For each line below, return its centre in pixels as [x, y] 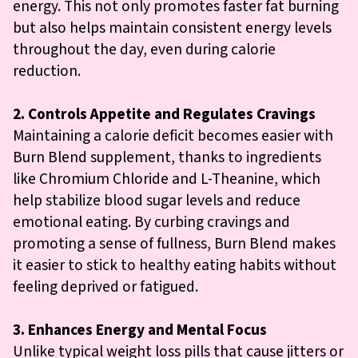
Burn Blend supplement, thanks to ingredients [167, 157]
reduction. [47, 71]
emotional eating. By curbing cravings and [151, 222]
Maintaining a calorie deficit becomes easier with [173, 135]
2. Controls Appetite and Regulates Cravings [164, 114]
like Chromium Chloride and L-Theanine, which [167, 179]
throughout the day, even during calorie [144, 49]
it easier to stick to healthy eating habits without [175, 265]
